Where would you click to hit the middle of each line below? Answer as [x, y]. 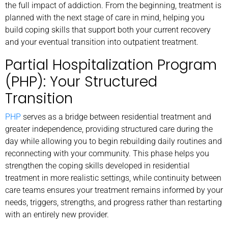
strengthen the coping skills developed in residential [97, 165]
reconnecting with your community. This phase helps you [107, 153]
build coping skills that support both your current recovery [108, 30]
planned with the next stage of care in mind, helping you [105, 17]
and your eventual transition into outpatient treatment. [102, 42]
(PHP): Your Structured [81, 81]
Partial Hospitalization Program [111, 65]
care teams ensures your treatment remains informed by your [114, 190]
